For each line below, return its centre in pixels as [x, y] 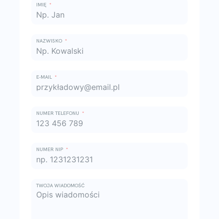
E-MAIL [44, 77]
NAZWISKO [49, 41]
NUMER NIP [50, 149]
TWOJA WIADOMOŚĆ [60, 185]
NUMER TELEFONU [58, 113]
